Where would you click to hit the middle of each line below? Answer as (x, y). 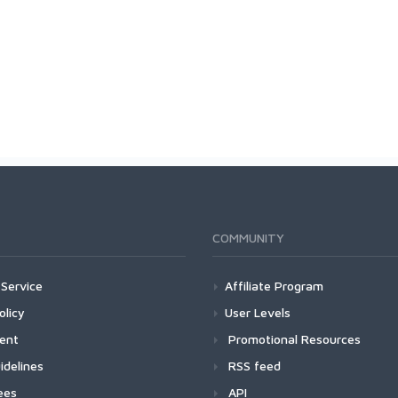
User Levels (258, 312)
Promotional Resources (293, 339)
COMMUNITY (248, 238)
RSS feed (253, 366)
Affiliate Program (274, 286)
